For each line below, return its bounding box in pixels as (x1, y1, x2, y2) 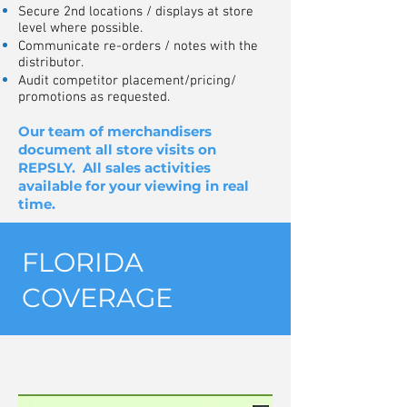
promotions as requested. (18, 89, 170, 105)
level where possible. (18, 20, 143, 36)
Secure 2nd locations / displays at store (18, 4, 253, 20)
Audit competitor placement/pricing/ (18, 73, 236, 89)
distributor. (18, 55, 84, 71)
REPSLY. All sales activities (18, 159, 211, 176)
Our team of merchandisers (18, 123, 212, 140)
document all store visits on (18, 141, 216, 158)
